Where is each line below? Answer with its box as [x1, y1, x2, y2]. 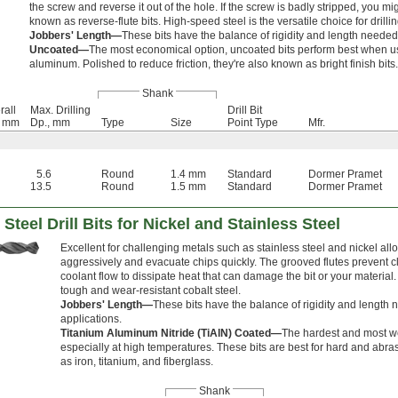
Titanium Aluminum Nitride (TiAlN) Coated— [60, 327, 282, 340]
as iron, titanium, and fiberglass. [60, 355, 213, 369]
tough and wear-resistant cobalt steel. [60, 284, 241, 298]
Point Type [227, 116, 278, 130]
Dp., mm [30, 116, 70, 130]
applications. [60, 313, 122, 326]
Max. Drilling [30, 104, 91, 117]
